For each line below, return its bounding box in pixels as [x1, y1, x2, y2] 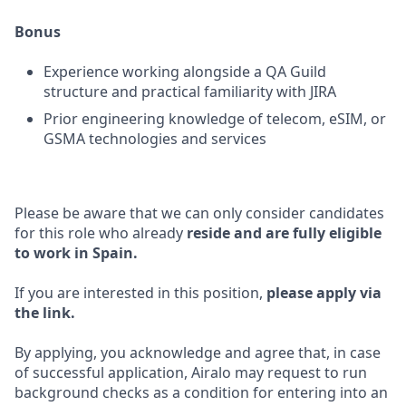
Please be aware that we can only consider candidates [14, 203, 384, 223]
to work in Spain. [14, 243, 138, 263]
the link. [14, 303, 75, 323]
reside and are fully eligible [183, 223, 382, 243]
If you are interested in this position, [14, 283, 266, 303]
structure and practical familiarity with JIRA [43, 82, 336, 101]
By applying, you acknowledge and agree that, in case [14, 343, 381, 362]
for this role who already [14, 223, 183, 243]
